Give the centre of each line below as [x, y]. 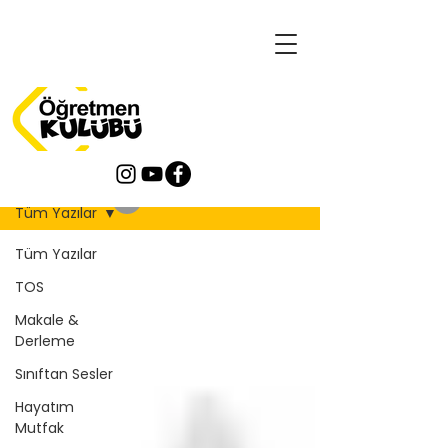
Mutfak [39, 428]
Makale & [47, 320]
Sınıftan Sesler [64, 374]
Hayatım [44, 407]
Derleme [45, 341]
